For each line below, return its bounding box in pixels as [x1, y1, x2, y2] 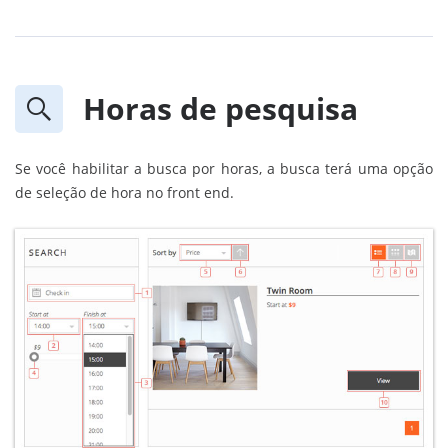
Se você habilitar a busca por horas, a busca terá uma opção [15, 158, 433, 178]
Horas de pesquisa [83, 87, 358, 129]
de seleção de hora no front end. [15, 182, 234, 202]
